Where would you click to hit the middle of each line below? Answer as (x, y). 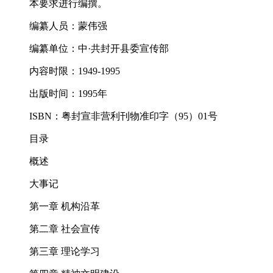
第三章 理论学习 (65, 252)
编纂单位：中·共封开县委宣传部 (99, 49)
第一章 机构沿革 (65, 207)
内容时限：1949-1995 (75, 71)
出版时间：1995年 (68, 94)
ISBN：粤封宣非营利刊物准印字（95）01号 (123, 116)
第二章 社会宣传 (65, 229)
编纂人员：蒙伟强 (68, 26)
